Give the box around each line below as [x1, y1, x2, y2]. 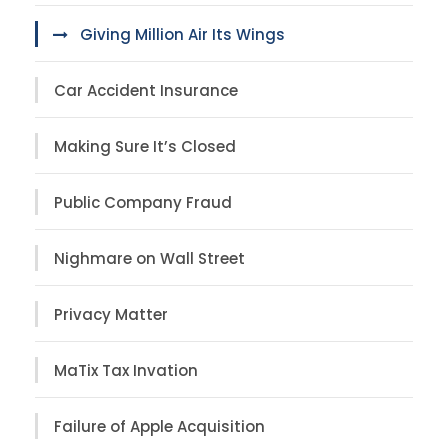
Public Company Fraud [54, 191, 232, 213]
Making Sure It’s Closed [54, 135, 236, 157]
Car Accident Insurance [54, 79, 238, 101]
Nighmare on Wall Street [54, 247, 245, 269]
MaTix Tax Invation [54, 359, 198, 381]
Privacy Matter [54, 303, 168, 325]
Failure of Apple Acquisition [54, 415, 265, 437]
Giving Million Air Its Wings [80, 23, 285, 45]
